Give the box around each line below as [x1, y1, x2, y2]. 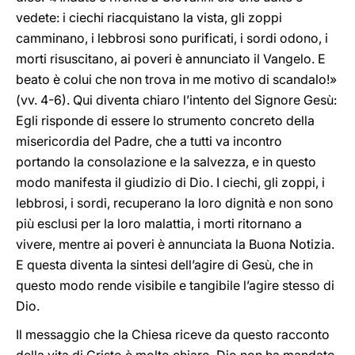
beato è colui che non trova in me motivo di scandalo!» [16, 71, 337, 87]
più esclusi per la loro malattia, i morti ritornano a [16, 216, 302, 231]
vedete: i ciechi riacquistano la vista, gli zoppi [16, 10, 282, 25]
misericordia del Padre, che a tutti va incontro [16, 133, 282, 149]
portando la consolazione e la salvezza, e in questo [16, 154, 316, 170]
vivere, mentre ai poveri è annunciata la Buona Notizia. [16, 236, 334, 252]
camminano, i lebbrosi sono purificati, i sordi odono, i [16, 30, 328, 46]
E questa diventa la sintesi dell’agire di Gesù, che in [16, 257, 313, 273]
